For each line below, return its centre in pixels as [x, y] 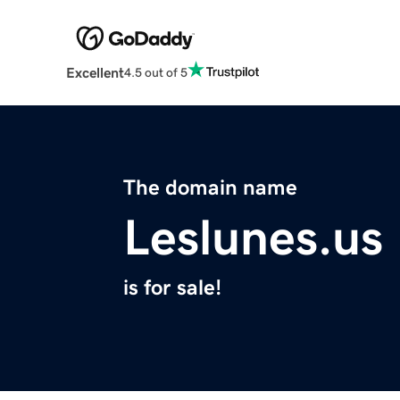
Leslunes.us [253, 238]
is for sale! [172, 288]
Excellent [95, 73]
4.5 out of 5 [155, 72]
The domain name [210, 188]
